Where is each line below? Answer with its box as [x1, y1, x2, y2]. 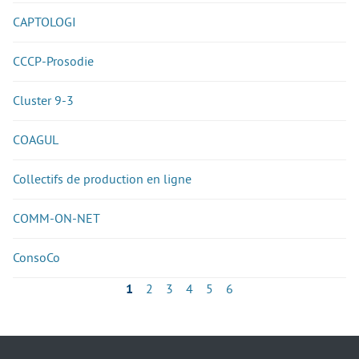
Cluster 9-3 [13, 93, 74, 108]
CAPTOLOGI [13, 14, 76, 30]
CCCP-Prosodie [13, 54, 94, 69]
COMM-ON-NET [13, 211, 100, 226]
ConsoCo [13, 250, 60, 265]
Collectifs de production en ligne [13, 171, 192, 187]
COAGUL [13, 132, 58, 147]
